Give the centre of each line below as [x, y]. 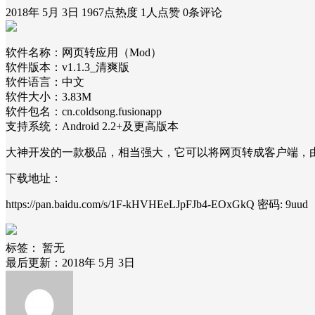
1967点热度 [110, 12]
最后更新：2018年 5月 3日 [70, 262]
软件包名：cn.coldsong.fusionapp [84, 111]
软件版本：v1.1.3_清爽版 [67, 67]
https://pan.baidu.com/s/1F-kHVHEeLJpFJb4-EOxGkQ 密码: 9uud [157, 204]
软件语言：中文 [45, 82]
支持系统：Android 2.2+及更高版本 [92, 126]
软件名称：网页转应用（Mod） [84, 52]
